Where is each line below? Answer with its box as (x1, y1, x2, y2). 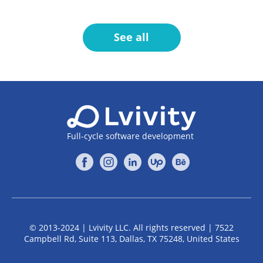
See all (114, 30, 149, 45)
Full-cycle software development (67, 130, 194, 141)
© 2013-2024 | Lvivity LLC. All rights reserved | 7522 (29, 221, 234, 233)
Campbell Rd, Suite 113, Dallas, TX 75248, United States (23, 232, 240, 244)
